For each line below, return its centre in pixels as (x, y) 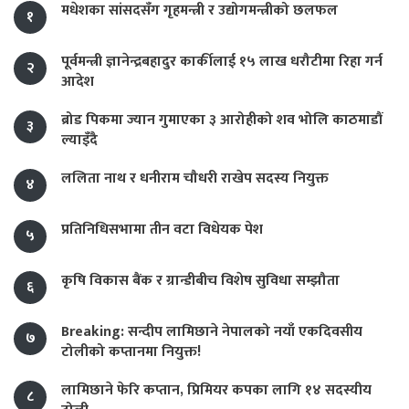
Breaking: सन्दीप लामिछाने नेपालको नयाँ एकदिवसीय (212, 332)
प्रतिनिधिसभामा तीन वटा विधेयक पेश (162, 230)
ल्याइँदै (79, 141)
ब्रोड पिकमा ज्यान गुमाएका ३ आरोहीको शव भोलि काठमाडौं (222, 121)
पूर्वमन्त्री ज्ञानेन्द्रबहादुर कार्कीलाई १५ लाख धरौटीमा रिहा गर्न (222, 62)
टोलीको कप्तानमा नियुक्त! (131, 352)
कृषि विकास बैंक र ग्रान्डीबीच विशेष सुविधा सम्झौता (200, 281)
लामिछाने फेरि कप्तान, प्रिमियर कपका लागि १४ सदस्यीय (216, 391)
